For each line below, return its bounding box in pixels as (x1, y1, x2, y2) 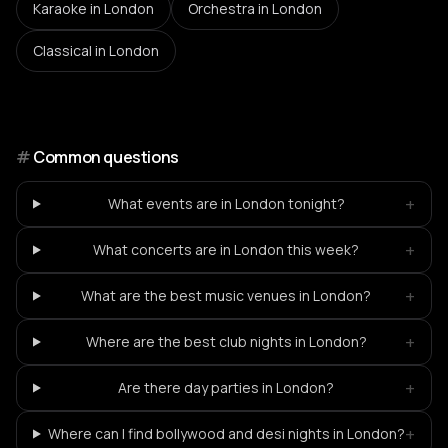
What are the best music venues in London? (81, 286, 372, 305)
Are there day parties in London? (118, 378, 335, 397)
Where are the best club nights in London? (85, 332, 367, 351)
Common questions (33, 146, 179, 168)
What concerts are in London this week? (93, 240, 360, 259)
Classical (33, 41, 92, 60)
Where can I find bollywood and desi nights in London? (47, 424, 405, 443)
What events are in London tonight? (107, 194, 345, 213)
